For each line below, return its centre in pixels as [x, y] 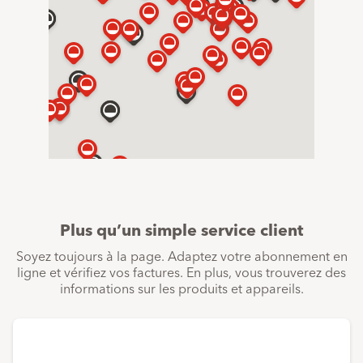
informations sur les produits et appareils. [181, 287]
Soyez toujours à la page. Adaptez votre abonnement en [181, 255]
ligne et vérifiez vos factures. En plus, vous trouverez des [181, 271]
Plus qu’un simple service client [181, 229]
